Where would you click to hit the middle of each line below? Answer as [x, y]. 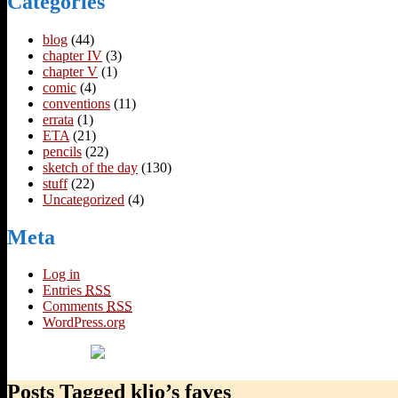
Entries [64, 291]
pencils [62, 151]
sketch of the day [90, 167]
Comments [75, 306]
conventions [76, 103]
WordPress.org [84, 322]
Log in [61, 275]
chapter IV [72, 55]
